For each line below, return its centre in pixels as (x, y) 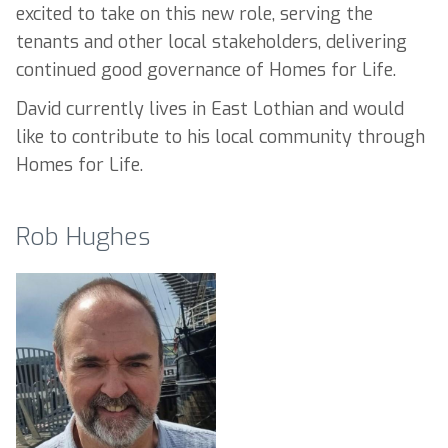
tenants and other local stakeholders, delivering (211, 41)
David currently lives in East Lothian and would (210, 108)
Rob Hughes (83, 236)
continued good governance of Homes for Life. (206, 69)
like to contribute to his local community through (220, 136)
